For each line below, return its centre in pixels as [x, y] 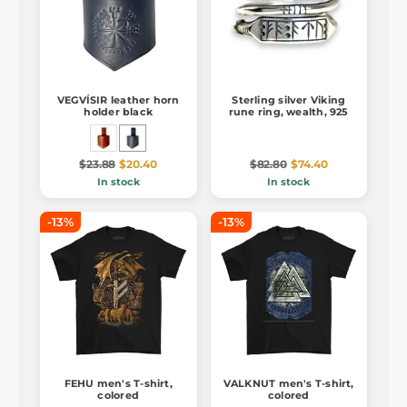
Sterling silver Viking [289, 100]
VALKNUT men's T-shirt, [288, 383]
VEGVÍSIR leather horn [118, 100]
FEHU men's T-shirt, [118, 383]
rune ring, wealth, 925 [288, 112]
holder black [119, 112]
